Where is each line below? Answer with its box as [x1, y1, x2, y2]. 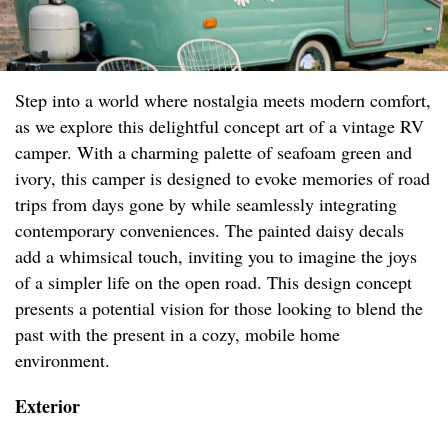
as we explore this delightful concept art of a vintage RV [15, 114, 424, 139]
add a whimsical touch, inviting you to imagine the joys [15, 244, 417, 269]
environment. [15, 348, 110, 373]
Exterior [15, 393, 80, 420]
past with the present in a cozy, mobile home [15, 322, 340, 347]
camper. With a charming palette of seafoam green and [15, 140, 412, 165]
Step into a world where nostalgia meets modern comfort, [15, 88, 431, 113]
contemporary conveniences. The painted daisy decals [15, 218, 404, 243]
